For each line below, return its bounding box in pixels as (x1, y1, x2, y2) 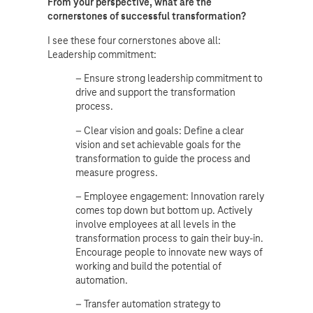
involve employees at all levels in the (75, 217, 236, 231)
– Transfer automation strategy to (75, 298, 221, 311)
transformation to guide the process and (75, 152, 250, 165)
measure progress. (75, 166, 158, 179)
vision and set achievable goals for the (75, 138, 241, 151)
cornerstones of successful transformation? (48, 10, 246, 23)
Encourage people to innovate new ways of (75, 245, 263, 259)
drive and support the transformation (75, 86, 235, 99)
